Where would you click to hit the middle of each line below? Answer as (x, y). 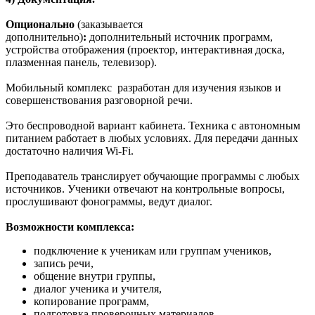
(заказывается (110, 24)
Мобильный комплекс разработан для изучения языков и (143, 87)
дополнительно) (44, 37)
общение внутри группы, (95, 276)
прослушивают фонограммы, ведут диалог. (110, 201)
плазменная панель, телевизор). (83, 62)
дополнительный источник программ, (180, 37)
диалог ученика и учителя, (98, 288)
